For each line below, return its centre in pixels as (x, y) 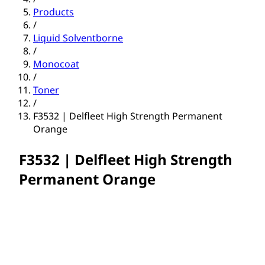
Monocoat (56, 64)
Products (54, 12)
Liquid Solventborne (78, 38)
